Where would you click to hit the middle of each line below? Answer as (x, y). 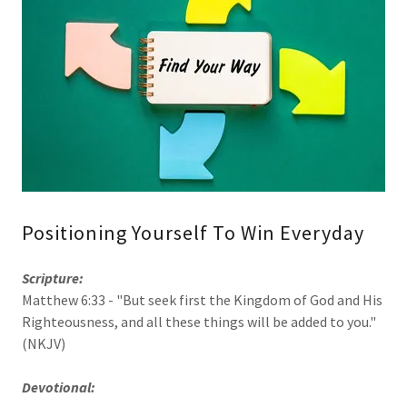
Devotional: (59, 387)
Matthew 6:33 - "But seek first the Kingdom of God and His (202, 300)
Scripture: (53, 278)
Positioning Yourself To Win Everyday (193, 233)
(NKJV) (44, 344)
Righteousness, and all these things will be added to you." (199, 322)
